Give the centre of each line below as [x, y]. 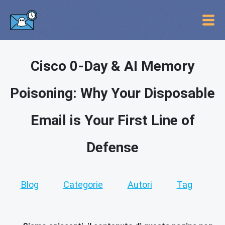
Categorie [83, 185]
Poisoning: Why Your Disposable [113, 93]
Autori [140, 185]
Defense [113, 147]
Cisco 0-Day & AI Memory [113, 66]
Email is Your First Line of [113, 120]
